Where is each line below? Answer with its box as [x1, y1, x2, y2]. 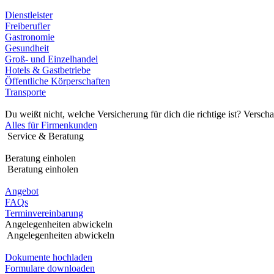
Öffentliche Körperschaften [5, 76, 110, 86]
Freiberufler [5, 21, 50, 31]
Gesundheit [5, 43, 49, 53]
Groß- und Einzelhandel [5, 54, 98, 64]
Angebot [5, 186, 39, 196]
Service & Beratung [5, 131, 84, 141]
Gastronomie [5, 32, 54, 42]
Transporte [5, 87, 46, 97]
